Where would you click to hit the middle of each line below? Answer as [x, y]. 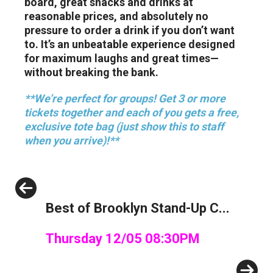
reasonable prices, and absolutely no [116, 16]
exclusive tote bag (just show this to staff [124, 127]
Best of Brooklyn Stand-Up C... [138, 208]
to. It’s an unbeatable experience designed [130, 44]
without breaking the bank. [91, 73]
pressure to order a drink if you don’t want [129, 30]
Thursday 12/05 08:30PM [123, 239]
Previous [77, 190]
